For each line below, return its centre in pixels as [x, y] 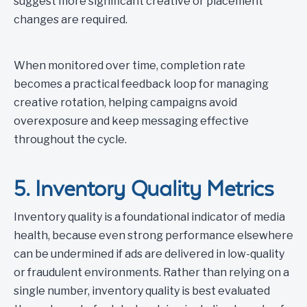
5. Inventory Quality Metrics [144, 188]
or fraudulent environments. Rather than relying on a [151, 272]
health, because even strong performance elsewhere [153, 235]
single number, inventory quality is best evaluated [142, 291]
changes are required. [71, 20]
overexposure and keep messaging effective [131, 121]
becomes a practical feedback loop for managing [141, 84]
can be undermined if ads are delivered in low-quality [149, 254]
